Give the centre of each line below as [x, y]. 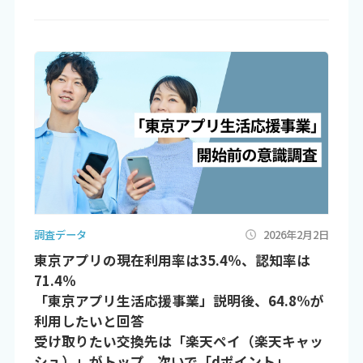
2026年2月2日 [297, 234]
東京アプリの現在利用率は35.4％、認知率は [172, 261]
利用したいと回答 [89, 321]
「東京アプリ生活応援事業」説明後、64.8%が [179, 301]
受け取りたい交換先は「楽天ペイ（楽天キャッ [178, 342]
